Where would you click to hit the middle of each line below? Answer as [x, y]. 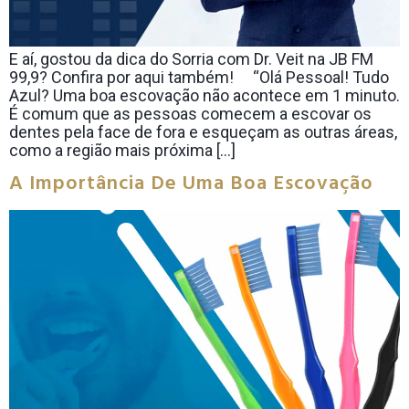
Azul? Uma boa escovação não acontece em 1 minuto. [204, 95]
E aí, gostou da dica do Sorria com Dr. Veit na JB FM [191, 59]
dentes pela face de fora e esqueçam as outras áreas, [203, 132]
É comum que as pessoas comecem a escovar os [190, 114]
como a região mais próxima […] [122, 150]
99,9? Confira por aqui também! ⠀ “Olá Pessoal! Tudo [199, 77]
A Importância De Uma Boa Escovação [191, 184]
